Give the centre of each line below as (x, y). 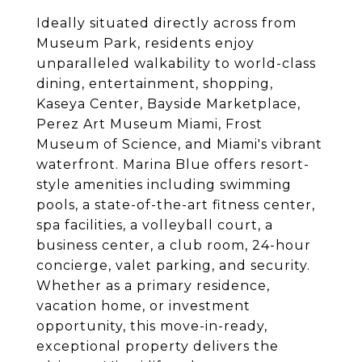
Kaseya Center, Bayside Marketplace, (168, 104)
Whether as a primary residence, (153, 286)
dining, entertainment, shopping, (155, 84)
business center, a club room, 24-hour (174, 245)
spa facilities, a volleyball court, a (155, 225)
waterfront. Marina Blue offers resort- (173, 164)
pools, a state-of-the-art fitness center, (176, 205)
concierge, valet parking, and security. (173, 265)
